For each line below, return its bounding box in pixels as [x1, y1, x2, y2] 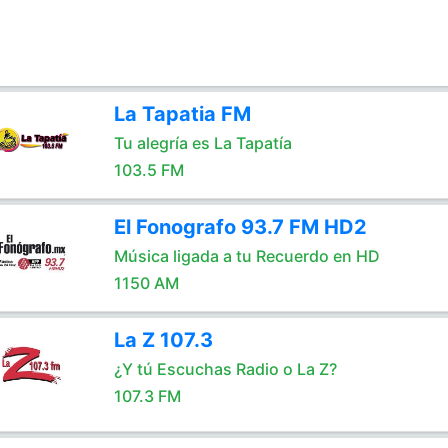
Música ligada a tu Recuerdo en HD [113, 246, 380, 266]
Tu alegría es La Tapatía [113, 133, 292, 153]
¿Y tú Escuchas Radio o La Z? [113, 359, 337, 379]
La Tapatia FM [113, 102, 251, 126]
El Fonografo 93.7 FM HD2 [113, 215, 367, 239]
